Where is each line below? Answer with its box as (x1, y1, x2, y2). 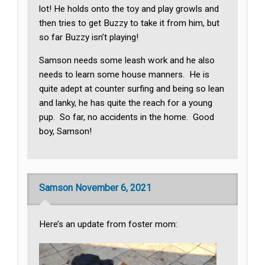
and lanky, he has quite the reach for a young (39, 98, 213, 109)
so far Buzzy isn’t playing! (39, 32, 139, 43)
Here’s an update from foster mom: (39, 219, 178, 230)
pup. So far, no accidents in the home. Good (39, 112, 215, 123)
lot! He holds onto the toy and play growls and (39, 4, 219, 15)
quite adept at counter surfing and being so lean (39, 83, 225, 95)
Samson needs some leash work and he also (39, 55, 215, 66)
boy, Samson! (39, 126, 92, 137)
